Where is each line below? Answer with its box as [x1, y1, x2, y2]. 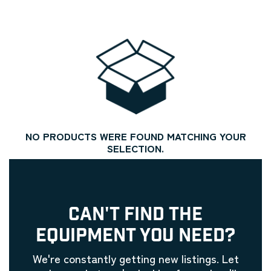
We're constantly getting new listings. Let [32, 249, 239, 266]
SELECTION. [107, 140, 164, 155]
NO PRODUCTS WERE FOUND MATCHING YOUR [25, 128, 246, 143]
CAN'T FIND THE [68, 202, 203, 226]
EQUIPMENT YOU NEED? [36, 223, 235, 247]
